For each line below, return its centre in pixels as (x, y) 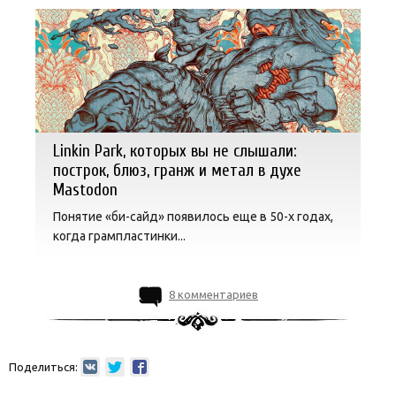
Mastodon (85, 190)
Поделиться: (43, 367)
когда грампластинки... (119, 236)
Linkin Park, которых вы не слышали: (175, 152)
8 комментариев (213, 295)
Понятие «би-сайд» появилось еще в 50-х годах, (193, 217)
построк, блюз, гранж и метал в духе (177, 171)
